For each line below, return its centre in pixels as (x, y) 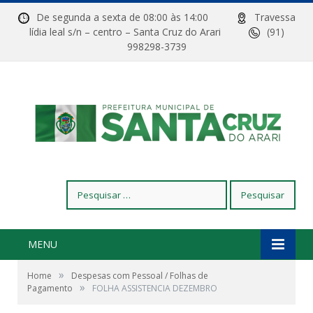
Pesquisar (88, 187)
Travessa (275, 17)
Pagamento (50, 288)
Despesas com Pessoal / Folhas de (140, 276)
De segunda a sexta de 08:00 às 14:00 (136, 17)
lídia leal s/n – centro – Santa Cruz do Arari (139, 32)
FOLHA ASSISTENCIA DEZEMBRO (155, 288)
